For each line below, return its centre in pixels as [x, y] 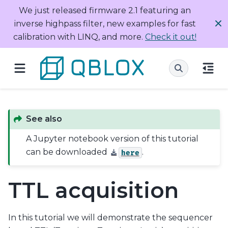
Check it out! [171, 37]
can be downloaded [68, 152]
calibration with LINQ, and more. [79, 37]
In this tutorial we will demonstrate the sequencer [110, 217]
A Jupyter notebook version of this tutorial [112, 139]
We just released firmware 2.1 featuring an [105, 10]
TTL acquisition [93, 190]
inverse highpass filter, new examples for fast [105, 24]
